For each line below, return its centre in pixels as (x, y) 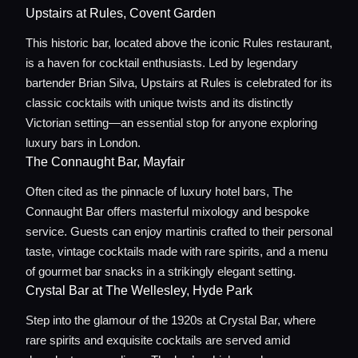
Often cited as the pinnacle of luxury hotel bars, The (159, 191)
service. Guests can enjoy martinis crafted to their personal (179, 231)
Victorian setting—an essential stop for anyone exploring (171, 123)
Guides (76, 334)
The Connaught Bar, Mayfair (105, 162)
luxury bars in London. (83, 143)
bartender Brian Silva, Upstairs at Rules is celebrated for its (179, 83)
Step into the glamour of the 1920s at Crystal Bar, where (171, 320)
